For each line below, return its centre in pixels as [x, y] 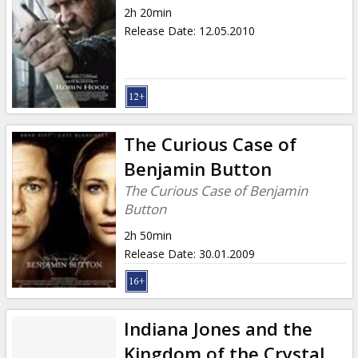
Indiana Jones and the [218, 328]
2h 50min [147, 235]
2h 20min [147, 12]
